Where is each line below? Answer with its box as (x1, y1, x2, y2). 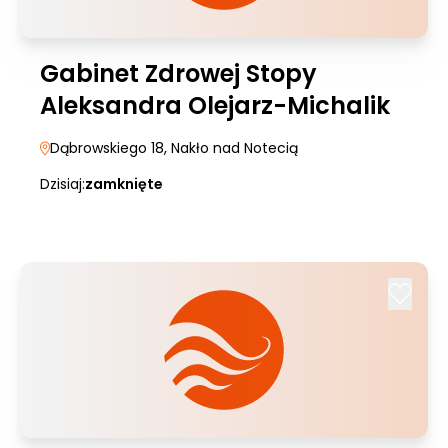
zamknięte (85, 174, 163, 194)
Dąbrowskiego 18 (50, 138, 164, 158)
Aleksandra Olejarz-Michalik (40, 89, 390, 122)
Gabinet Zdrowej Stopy (40, 57, 317, 90)
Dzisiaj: (40, 174, 85, 194)
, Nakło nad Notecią (164, 138, 298, 158)
